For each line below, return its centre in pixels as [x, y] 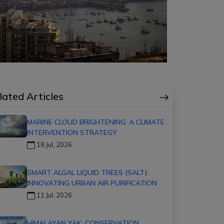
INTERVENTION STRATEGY [72, 132]
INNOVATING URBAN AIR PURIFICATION [92, 183]
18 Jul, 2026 [53, 144]
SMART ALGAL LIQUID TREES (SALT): [88, 172]
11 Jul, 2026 [53, 195]
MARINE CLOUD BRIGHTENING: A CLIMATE [96, 122]
